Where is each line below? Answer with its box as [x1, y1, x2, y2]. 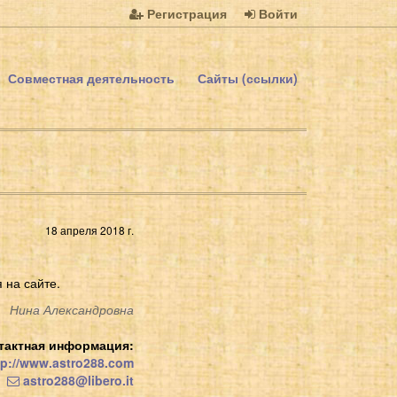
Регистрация [144, 4, 227, 22]
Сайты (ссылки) [198, 69, 298, 87]
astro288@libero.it [19, 370, 134, 389]
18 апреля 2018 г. [45, 222, 134, 237]
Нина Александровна [10, 300, 134, 318]
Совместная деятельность [8, 69, 175, 87]
